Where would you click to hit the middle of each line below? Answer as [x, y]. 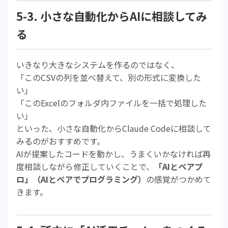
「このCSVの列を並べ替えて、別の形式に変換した [109, 77]
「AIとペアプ [178, 166]
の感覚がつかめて [179, 179]
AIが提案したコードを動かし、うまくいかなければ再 [113, 154]
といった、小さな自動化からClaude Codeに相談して [114, 128]
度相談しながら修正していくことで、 [85, 166]
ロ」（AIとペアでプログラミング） [81, 179]
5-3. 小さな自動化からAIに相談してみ [112, 16]
